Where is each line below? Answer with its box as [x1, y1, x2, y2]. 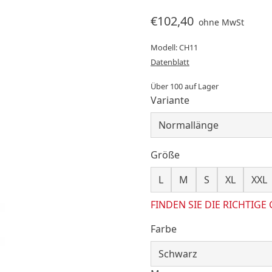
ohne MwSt [198, 16, 244, 29]
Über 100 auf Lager [150, 81, 219, 92]
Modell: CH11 [150, 42, 198, 53]
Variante [150, 93, 189, 107]
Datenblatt [150, 56, 189, 68]
